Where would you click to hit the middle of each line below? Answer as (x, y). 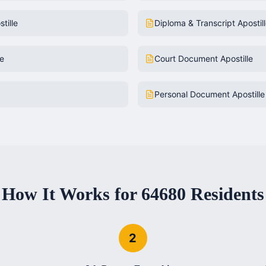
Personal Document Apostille (210, 94)
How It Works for (72, 194)
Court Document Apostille (204, 58)
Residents (225, 194)
